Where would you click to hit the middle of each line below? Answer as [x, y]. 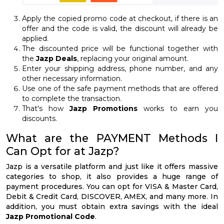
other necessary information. [72, 79]
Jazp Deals [55, 59]
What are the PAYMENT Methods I [112, 138]
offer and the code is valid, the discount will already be [120, 29]
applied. [35, 39]
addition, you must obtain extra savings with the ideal [112, 207]
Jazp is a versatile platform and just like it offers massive [112, 167]
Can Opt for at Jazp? [63, 151]
